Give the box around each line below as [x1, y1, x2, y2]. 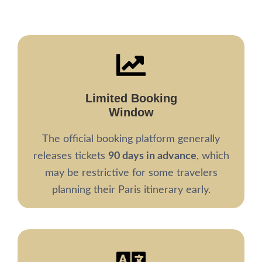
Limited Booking [85, 92, 177, 105]
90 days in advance [108, 151, 196, 161]
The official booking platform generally [42, 134, 220, 144]
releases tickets [33, 151, 108, 161]
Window [108, 106, 154, 119]
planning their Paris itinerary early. [51, 185, 211, 195]
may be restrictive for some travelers [44, 168, 218, 178]
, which [196, 151, 229, 161]
